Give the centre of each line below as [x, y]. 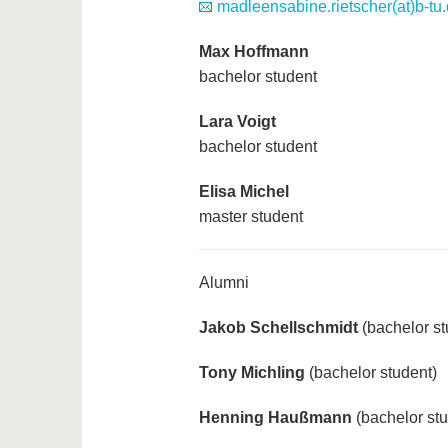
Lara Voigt [237, 122]
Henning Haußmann [275, 418]
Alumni [223, 283]
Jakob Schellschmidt [278, 328]
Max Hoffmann [253, 52]
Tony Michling [251, 373]
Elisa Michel [243, 192]
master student [250, 217]
